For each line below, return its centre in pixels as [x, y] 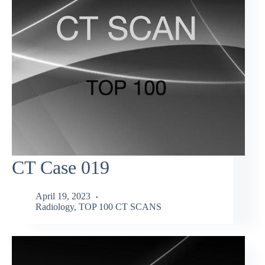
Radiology [55, 207]
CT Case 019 [61, 167]
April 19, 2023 [63, 196]
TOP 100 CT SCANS [120, 207]
